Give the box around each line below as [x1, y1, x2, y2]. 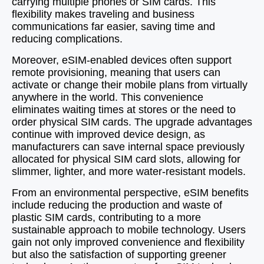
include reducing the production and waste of [12, 199, 222, 211]
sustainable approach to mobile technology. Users [12, 224, 246, 236]
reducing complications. [12, 33, 123, 45]
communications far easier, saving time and [12, 21, 215, 32]
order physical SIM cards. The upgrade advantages [12, 116, 252, 128]
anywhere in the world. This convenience [12, 91, 203, 103]
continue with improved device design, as [12, 128, 205, 140]
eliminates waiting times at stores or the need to [12, 104, 236, 115]
